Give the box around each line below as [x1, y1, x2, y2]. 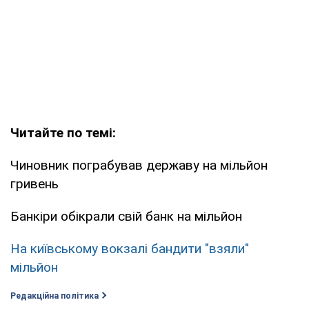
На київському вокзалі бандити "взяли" [10, 240, 249, 257]
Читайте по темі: [10, 124, 116, 141]
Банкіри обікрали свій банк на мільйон [10, 208, 242, 224]
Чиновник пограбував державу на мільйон [10, 157, 268, 173]
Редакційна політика [10, 290, 99, 301]
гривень [10, 175, 59, 192]
